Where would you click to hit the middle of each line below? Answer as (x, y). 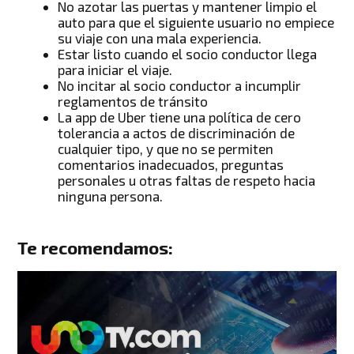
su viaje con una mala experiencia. (160, 38)
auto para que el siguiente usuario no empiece (196, 23)
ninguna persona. (111, 196)
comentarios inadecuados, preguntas (171, 165)
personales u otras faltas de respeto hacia (187, 181)
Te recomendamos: (96, 247)
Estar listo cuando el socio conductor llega (188, 54)
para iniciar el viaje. (115, 70)
